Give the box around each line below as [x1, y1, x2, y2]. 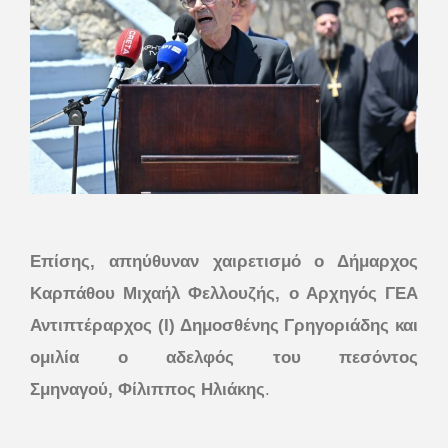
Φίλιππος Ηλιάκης [118, 380, 265, 400]
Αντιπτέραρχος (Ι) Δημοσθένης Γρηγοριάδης [30, 316, 390, 336]
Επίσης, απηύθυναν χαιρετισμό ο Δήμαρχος [30, 252, 418, 272]
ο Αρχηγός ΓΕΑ [288, 284, 419, 304]
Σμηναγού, [30, 380, 113, 400]
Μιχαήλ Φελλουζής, [123, 284, 289, 304]
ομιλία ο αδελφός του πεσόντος [30, 348, 418, 368]
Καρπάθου [30, 284, 115, 304]
